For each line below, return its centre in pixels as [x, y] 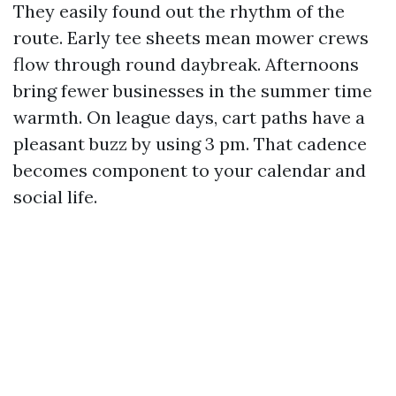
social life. [55, 197]
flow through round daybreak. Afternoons [186, 64]
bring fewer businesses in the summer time [193, 91]
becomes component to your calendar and [190, 170]
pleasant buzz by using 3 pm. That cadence [190, 144]
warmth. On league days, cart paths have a [189, 117]
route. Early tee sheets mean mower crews [191, 38]
